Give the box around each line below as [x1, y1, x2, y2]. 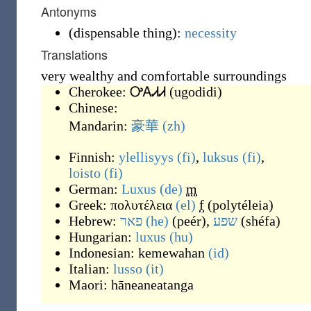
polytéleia [212, 197, 269, 212]
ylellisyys [119, 149, 174, 165]
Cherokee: [69, 84, 130, 99]
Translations [41, 45, 108, 63]
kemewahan [138, 245, 205, 260]
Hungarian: [69, 229, 135, 244]
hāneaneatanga [111, 277, 194, 292]
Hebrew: [69, 213, 120, 228]
